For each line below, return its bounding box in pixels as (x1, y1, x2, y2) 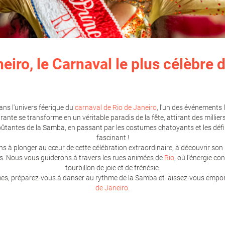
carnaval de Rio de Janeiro (75, 103, 157, 111)
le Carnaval (37, 55, 112, 73)
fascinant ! (96, 134, 129, 142)
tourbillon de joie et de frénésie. (65, 164, 160, 172)
